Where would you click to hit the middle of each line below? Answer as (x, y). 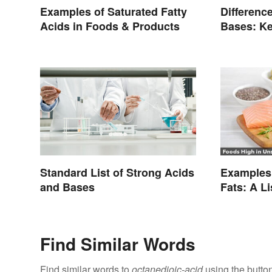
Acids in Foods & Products (110, 26)
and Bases (67, 187)
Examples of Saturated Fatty (114, 12)
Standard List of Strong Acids (117, 172)
